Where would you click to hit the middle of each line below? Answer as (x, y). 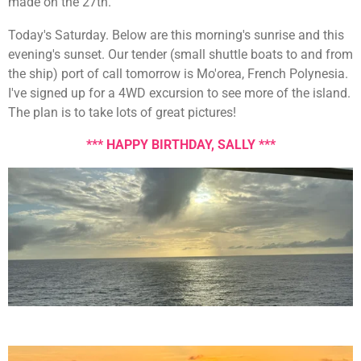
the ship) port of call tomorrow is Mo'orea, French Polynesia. (178, 73)
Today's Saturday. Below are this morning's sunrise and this (176, 35)
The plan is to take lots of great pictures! (122, 112)
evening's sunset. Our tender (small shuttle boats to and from (180, 54)
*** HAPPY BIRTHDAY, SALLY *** (180, 144)
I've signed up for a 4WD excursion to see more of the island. (179, 93)
